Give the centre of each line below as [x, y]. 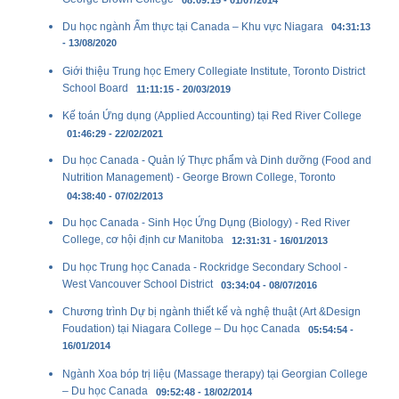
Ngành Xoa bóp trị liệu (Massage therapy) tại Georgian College [215, 375]
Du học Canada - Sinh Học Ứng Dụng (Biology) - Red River [206, 223]
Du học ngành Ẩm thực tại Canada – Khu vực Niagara [193, 27]
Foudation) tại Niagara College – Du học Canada [181, 330]
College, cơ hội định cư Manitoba [143, 240]
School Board [95, 89]
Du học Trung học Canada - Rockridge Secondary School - [205, 268]
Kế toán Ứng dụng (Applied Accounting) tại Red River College [212, 116]
